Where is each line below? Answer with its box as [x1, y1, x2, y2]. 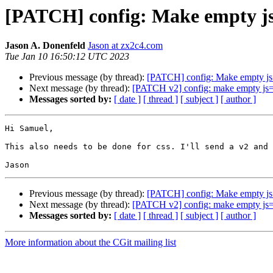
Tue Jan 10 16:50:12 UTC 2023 [5, 51, 129, 62]
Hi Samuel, [5, 124, 54, 133]
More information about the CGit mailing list [5, 237, 176, 248]
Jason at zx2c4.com [88, 40, 163, 51]
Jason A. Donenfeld [5, 40, 85, 51]
